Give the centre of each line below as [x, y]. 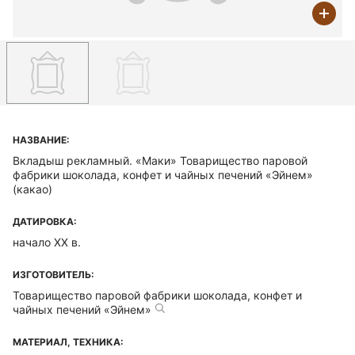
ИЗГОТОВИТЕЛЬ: [53, 275]
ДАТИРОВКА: [45, 221]
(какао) [32, 189]
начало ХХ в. [47, 242]
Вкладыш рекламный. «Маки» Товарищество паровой [160, 160]
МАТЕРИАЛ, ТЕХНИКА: [68, 342]
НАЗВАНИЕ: [41, 140]
